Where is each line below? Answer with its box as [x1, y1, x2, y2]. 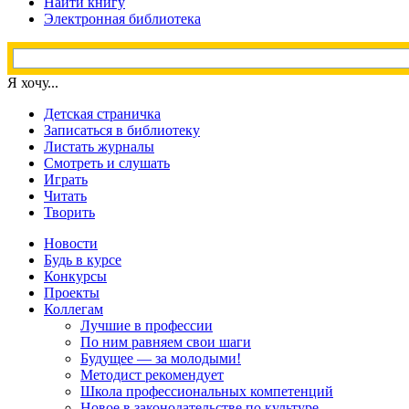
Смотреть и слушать [44, 155, 170, 171]
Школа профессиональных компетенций [80, 383, 333, 399]
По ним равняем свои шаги [80, 334, 251, 350]
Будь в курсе [44, 252, 121, 267]
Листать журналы [44, 139, 154, 154]
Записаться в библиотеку [44, 122, 200, 138]
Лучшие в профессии [80, 318, 213, 333]
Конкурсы [44, 268, 107, 284]
